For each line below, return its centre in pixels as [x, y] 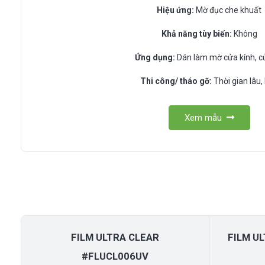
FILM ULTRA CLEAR [115, 237]
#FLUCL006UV [115, 256]
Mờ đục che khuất [228, 10]
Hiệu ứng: [176, 10]
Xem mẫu [203, 117]
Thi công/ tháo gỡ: [176, 81]
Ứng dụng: [155, 57]
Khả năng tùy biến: [196, 33]
